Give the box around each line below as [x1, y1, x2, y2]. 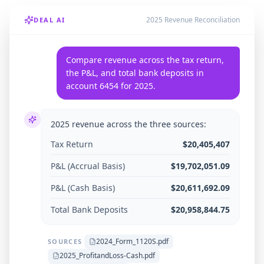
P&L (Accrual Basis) [51, 160, 125, 171]
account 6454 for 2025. [65, 80, 156, 91]
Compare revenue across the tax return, [65, 54, 224, 65]
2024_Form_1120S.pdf [96, 236, 169, 246]
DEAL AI [34, 15, 65, 24]
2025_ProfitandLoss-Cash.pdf [60, 250, 155, 260]
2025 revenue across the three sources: [51, 118, 206, 130]
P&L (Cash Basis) [51, 182, 115, 193]
